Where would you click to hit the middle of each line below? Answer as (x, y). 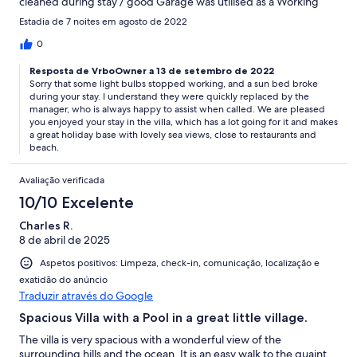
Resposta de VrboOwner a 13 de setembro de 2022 (152, 70)
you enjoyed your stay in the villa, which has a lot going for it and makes (184, 122)
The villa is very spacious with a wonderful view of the (150, 339)
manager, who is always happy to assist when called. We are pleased (177, 109)
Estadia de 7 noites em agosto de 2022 (103, 21)
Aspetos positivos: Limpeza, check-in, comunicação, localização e (180, 263)
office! (35, 16)
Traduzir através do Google (86, 295)
